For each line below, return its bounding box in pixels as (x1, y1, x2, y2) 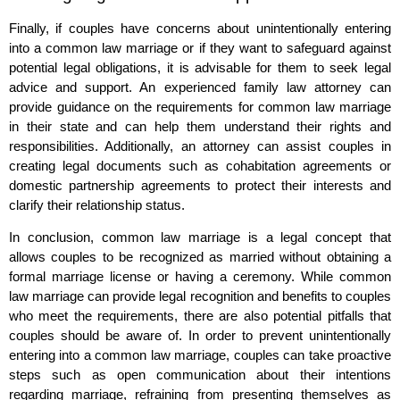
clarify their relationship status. (9, 196, 185, 212)
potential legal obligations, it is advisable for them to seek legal (9, 59, 391, 75)
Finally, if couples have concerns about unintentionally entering (9, 20, 391, 36)
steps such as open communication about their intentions (9, 367, 391, 383)
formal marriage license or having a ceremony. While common (9, 269, 391, 285)
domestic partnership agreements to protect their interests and (9, 177, 391, 193)
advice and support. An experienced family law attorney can (9, 79, 391, 95)
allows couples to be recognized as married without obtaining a (9, 249, 391, 265)
